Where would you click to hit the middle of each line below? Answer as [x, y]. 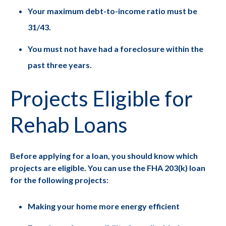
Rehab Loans [69, 124]
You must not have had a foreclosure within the [116, 48]
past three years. [60, 65]
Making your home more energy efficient [104, 206]
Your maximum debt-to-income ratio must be [113, 11]
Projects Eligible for [101, 98]
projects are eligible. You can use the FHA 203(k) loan [108, 167]
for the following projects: [59, 180]
